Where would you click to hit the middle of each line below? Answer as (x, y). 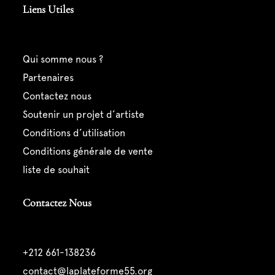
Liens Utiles (48, 10)
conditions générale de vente (91, 152)
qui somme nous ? (66, 60)
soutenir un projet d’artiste (86, 115)
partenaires (51, 78)
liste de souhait (56, 170)
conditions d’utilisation (77, 133)
